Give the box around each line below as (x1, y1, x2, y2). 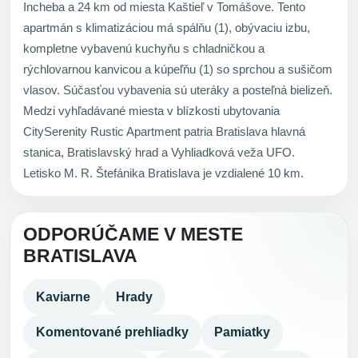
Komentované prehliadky (36, 325, 189, 340)
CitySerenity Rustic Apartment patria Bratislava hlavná (23, 125, 305, 139)
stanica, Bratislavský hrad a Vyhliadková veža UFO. (23, 145, 295, 160)
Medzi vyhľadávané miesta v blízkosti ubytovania (23, 104, 280, 118)
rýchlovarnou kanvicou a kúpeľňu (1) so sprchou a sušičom (23, 62, 332, 77)
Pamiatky (214, 325, 270, 340)
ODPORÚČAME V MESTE (23, 225, 243, 245)
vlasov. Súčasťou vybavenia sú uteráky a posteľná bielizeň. (23, 83, 332, 97)
